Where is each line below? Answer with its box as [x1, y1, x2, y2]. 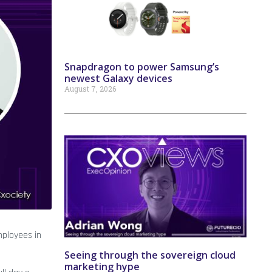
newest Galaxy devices [64, 72, 172, 86]
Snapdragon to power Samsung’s [64, 60, 219, 74]
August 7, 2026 [64, 84, 116, 94]
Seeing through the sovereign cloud [64, 248, 236, 262]
